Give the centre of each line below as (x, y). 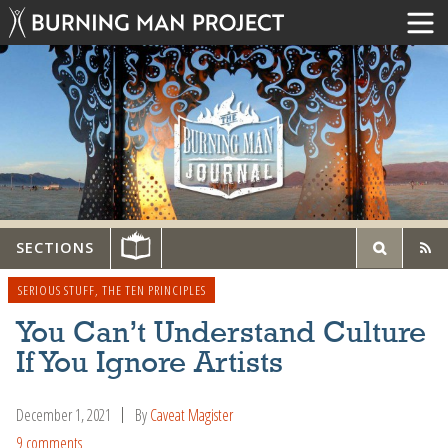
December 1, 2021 (63, 414)
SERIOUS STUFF (56, 289)
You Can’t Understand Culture (221, 333)
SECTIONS (55, 248)
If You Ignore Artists (149, 363)
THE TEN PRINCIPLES (153, 289)
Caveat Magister (191, 414)
